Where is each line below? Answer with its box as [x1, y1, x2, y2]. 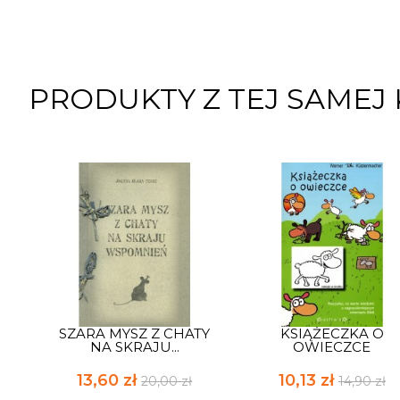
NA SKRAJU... [89, 337, 179, 355]
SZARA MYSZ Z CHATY [59, 324, 211, 342]
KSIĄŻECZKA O [279, 324, 384, 342]
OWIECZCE [293, 337, 371, 355]
